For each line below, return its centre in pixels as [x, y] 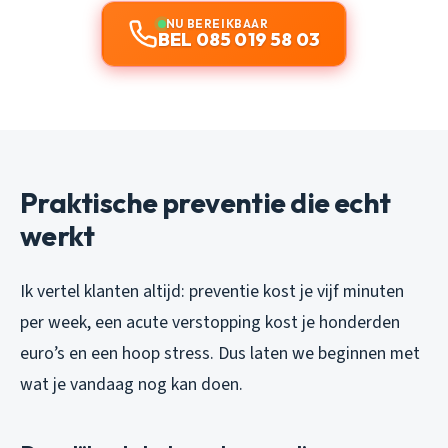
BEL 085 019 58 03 [239, 39]
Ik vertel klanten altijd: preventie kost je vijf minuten [212, 291]
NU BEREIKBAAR [217, 23]
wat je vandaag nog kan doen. [131, 384]
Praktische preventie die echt [205, 202]
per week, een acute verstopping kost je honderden [210, 322]
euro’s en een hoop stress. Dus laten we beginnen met [220, 353]
